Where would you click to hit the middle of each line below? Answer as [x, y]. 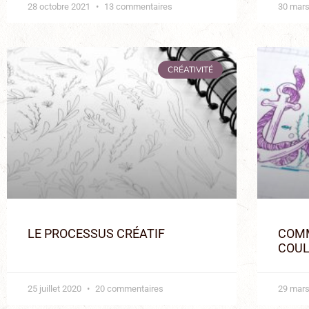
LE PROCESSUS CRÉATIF [96, 233]
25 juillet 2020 [56, 288]
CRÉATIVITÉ [190, 69]
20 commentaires [128, 288]
